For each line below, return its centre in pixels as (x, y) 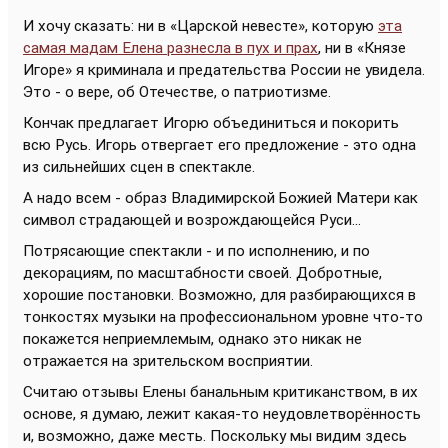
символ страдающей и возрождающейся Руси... (192, 220)
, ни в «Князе (362, 48)
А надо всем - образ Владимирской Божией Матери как (220, 198)
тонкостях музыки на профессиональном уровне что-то (223, 317)
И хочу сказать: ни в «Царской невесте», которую (200, 26)
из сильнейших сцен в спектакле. (139, 167)
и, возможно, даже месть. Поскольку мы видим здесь (215, 436)
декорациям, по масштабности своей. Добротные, (202, 273)
